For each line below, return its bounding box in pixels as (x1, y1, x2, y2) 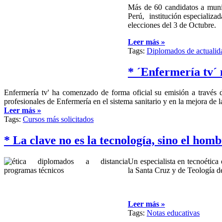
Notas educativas (147, 209, 200, 218)
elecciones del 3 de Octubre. (128, 20, 216, 29)
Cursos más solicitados (23, 115, 94, 124)
